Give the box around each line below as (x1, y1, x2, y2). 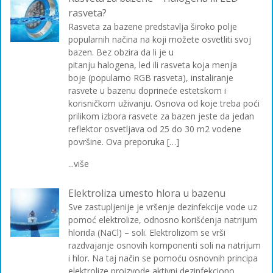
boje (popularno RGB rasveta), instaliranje (68, 72, 233, 84)
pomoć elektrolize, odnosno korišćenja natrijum (68, 214, 257, 226)
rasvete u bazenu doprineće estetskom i (68, 85, 226, 97)
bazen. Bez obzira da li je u (68, 46, 174, 58)
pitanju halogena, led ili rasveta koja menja (68, 59, 237, 71)
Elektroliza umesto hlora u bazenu (68, 186, 225, 200)
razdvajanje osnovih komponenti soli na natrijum (68, 239, 261, 252)
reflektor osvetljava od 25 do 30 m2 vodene (68, 123, 241, 135)
